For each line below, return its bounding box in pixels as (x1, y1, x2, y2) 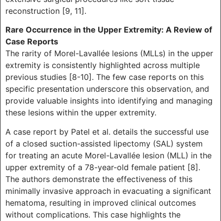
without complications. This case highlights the (5, 209, 181, 220)
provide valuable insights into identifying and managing (5, 96, 213, 106)
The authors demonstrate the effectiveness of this (5, 174, 192, 184)
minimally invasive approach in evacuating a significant (5, 185, 211, 196)
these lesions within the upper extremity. (5, 108, 156, 118)
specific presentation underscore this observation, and (5, 84, 209, 94)
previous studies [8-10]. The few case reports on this (5, 72, 204, 82)
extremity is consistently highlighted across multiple (5, 60, 200, 71)
